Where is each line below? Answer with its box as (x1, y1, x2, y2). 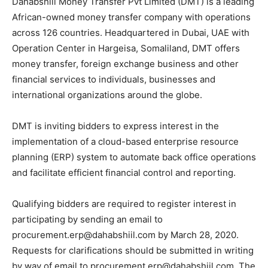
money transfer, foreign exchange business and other (12, 57, 239, 69)
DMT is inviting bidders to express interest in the (12, 120, 219, 132)
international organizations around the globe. (12, 89, 202, 100)
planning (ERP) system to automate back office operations (12, 151, 256, 163)
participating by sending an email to (12, 213, 163, 225)
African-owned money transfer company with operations (12, 11, 251, 23)
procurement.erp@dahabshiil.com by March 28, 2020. (12, 229, 239, 240)
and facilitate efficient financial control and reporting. (12, 166, 236, 178)
